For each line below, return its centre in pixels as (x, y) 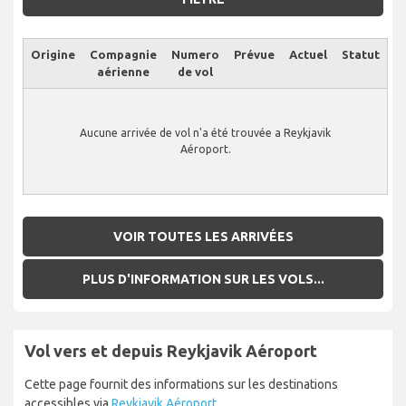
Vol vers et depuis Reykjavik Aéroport (171, 350)
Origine (53, 55)
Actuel (308, 55)
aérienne (123, 72)
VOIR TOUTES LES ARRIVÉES (203, 236)
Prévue (254, 55)
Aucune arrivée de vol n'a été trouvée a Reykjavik (205, 133)
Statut (361, 55)
